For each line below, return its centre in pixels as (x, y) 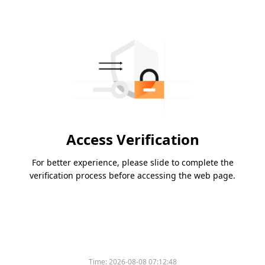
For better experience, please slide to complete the (132, 163)
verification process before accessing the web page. (132, 176)
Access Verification (132, 140)
